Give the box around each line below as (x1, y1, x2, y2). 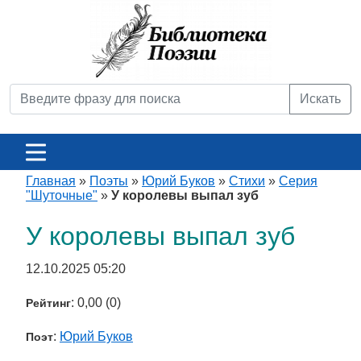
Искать (300, 92, 341, 106)
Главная (26, 174, 76, 188)
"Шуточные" (26, 189, 98, 202)
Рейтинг (26, 297, 71, 309)
